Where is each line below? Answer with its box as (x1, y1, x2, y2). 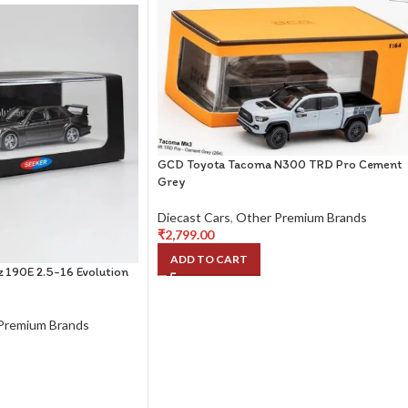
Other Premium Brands (236, 209, 367, 225)
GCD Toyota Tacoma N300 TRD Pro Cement (158, 156, 402, 172)
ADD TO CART (170, 251, 248, 266)
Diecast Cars (158, 209, 230, 225)
